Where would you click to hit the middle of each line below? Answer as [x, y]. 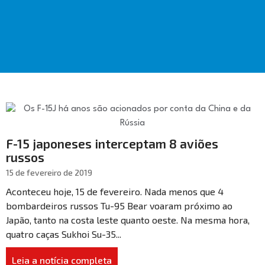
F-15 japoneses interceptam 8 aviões [112, 143]
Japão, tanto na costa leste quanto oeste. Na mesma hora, [128, 220]
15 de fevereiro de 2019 [49, 172]
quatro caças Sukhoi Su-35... [64, 234]
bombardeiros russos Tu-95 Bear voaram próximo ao [119, 206]
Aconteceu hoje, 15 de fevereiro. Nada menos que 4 [115, 191]
